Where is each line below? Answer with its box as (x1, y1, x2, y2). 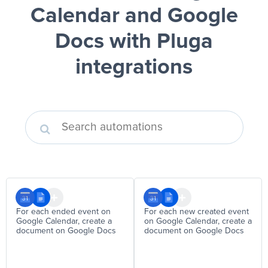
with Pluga (104, 31, 213, 53)
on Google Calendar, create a (144, 217, 252, 226)
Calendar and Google (30, 5, 238, 27)
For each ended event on (16, 208, 111, 216)
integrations (75, 57, 193, 78)
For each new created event (144, 208, 249, 216)
